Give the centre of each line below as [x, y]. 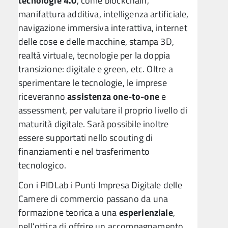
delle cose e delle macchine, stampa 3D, [96, 41]
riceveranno [43, 96]
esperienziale [146, 213]
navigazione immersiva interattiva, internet [103, 27]
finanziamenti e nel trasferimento [84, 151]
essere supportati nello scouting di [86, 137]
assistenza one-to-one [113, 96]
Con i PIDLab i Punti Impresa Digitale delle [100, 185]
